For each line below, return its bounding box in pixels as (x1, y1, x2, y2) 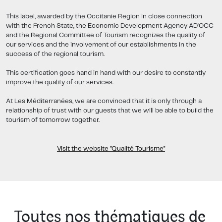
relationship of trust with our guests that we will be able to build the (6, 108, 214, 114)
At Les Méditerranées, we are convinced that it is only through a (6, 98, 202, 105)
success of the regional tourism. (6, 51, 105, 58)
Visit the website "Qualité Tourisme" (57, 146, 165, 153)
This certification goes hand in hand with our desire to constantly (6, 70, 206, 77)
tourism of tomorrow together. (6, 117, 100, 124)
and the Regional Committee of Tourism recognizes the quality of (6, 32, 205, 39)
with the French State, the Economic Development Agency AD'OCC (6, 23, 214, 30)
